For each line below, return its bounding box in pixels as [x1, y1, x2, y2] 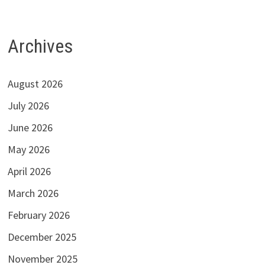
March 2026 [7, 186, 59, 201]
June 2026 [7, 121, 53, 135]
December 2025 [7, 230, 76, 244]
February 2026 [7, 208, 70, 222]
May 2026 [7, 143, 50, 157]
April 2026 [7, 164, 51, 179]
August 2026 [7, 77, 63, 91]
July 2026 [7, 99, 49, 113]
